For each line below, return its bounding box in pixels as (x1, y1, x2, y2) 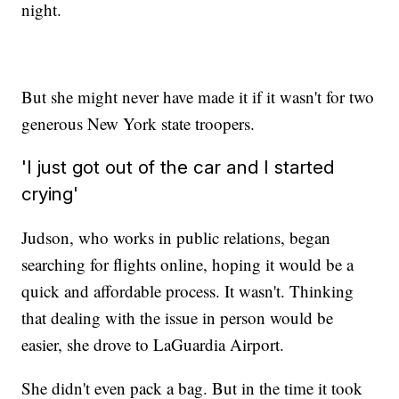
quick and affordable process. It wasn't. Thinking (21, 280, 354, 303)
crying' (21, 183, 79, 206)
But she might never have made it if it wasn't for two (21, 85, 375, 109)
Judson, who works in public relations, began (21, 226, 331, 249)
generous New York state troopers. (21, 112, 256, 135)
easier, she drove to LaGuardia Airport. (21, 333, 285, 356)
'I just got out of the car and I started (21, 156, 335, 179)
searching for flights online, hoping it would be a (21, 253, 354, 276)
